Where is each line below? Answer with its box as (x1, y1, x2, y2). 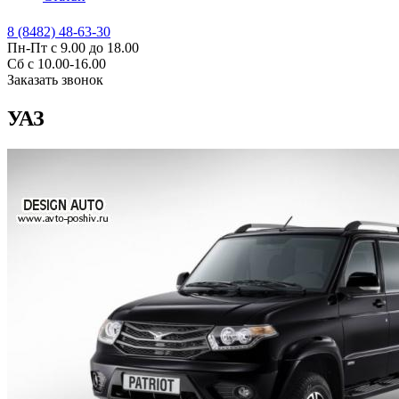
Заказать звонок (7, 71, 103, 87)
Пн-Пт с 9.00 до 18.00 (7, 39, 139, 55)
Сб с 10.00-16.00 (7, 55, 106, 71)
